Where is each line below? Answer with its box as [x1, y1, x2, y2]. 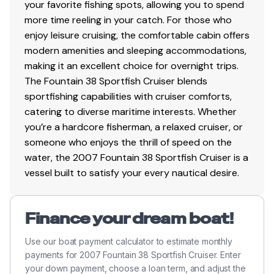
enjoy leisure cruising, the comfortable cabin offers [24, 28, 250, 42]
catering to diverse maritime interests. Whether [24, 105, 237, 118]
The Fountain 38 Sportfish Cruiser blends [24, 74, 207, 87]
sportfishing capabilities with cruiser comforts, [24, 89, 232, 103]
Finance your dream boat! [25, 209, 234, 228]
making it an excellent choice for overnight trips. [24, 59, 239, 72]
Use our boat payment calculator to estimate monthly [25, 235, 232, 246]
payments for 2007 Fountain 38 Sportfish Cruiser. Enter [25, 249, 241, 260]
